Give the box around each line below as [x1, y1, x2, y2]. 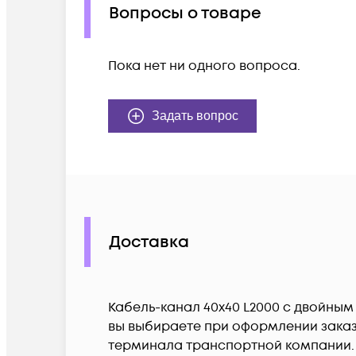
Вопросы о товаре [109, 2, 261, 25]
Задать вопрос [152, 109, 238, 123]
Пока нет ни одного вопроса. [108, 57, 300, 75]
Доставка [109, 230, 189, 253]
